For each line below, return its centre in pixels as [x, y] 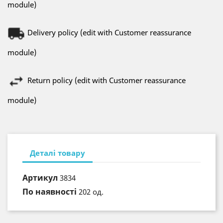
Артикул [40, 178]
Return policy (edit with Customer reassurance [107, 80]
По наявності [50, 192]
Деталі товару [57, 153]
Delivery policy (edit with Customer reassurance [109, 32]
